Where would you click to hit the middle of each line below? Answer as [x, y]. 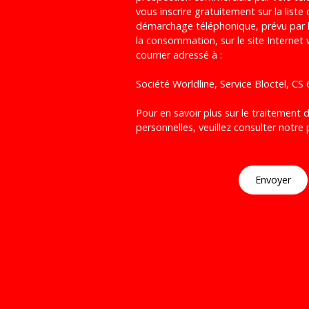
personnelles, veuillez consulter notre [221, 127]
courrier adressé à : [179, 54]
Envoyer [273, 180]
